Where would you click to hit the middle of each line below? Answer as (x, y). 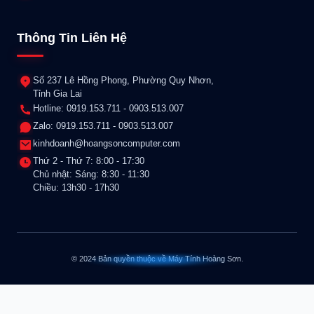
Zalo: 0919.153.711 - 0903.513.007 (103, 126)
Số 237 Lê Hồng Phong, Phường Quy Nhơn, (123, 81)
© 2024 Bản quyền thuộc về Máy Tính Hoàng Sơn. (157, 259)
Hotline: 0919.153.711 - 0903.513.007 (108, 109)
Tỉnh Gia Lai (57, 94)
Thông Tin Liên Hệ (72, 38)
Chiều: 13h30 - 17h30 (76, 188)
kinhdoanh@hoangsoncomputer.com (107, 144)
